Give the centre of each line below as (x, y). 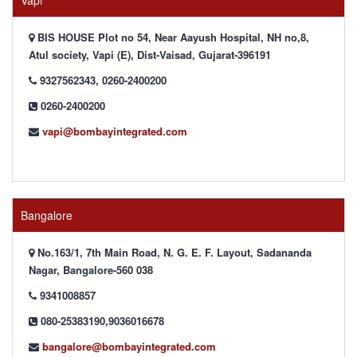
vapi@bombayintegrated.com (115, 131)
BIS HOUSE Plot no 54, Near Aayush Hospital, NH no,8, (172, 37)
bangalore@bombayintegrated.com (129, 346)
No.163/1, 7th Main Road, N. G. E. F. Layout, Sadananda (173, 252)
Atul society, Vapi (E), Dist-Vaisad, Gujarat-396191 (150, 55)
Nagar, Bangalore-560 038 (91, 270)
